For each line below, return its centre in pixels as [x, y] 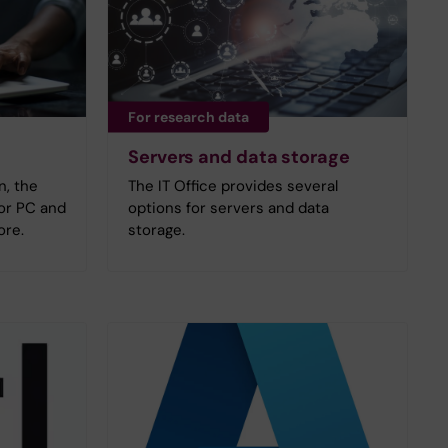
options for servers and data [228, 208]
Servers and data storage [239, 157]
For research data [188, 116]
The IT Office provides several [233, 186]
